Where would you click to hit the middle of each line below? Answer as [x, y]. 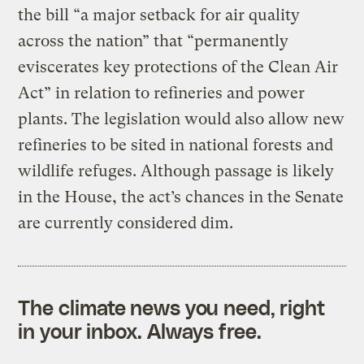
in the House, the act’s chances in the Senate [181, 197]
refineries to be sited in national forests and [176, 145]
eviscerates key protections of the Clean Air [178, 67]
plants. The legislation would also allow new [182, 119]
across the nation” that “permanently [154, 41]
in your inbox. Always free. [140, 330]
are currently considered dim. [126, 223]
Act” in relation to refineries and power [162, 93]
